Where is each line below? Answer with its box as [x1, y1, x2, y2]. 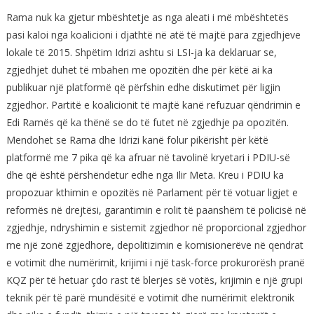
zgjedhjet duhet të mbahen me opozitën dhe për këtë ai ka [6, 63, 273, 77]
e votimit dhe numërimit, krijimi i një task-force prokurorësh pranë [6, 256, 305, 270]
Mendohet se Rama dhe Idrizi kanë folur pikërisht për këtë [6, 133, 268, 147]
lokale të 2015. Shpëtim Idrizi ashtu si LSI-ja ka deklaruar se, [6, 46, 277, 60]
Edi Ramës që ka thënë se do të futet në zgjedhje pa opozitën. [6, 116, 289, 130]
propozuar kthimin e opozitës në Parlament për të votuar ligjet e [6, 186, 298, 200]
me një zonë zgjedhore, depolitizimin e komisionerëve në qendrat [6, 238, 303, 252]
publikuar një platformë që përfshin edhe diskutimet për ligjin [6, 81, 280, 95]
